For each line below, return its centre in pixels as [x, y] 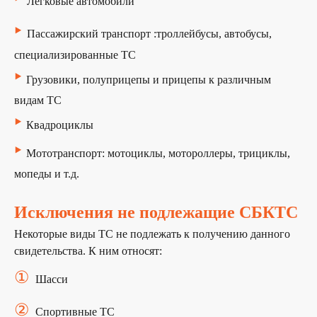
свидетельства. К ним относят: [88, 251]
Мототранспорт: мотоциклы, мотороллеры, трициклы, [158, 154]
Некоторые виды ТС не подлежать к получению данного [152, 234]
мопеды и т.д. [47, 174]
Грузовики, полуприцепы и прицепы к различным [149, 80]
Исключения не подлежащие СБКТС [156, 213]
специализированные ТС [75, 55]
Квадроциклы [60, 125]
